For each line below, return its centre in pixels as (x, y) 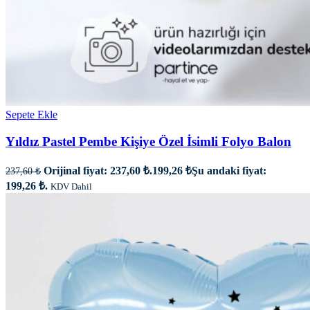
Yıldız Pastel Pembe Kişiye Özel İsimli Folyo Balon (148, 142)
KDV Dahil (71, 186)
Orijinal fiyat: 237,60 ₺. (98, 170)
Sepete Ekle (31, 115)
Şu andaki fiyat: (229, 170)
